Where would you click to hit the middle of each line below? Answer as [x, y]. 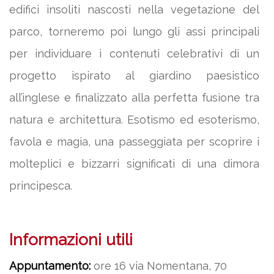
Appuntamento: [50, 266]
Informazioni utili [71, 240]
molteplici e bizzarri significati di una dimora [135, 164]
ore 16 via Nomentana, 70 [159, 266]
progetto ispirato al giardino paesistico [135, 76]
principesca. [41, 186]
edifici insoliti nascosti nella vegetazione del [135, 9]
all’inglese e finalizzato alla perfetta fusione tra [135, 98]
